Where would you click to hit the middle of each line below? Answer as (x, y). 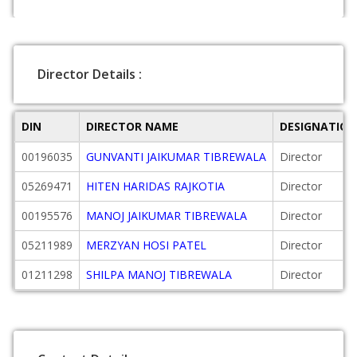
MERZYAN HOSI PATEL (146, 245)
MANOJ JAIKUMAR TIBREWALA (167, 216)
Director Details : (90, 74)
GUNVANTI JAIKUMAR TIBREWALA (176, 157)
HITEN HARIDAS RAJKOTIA (155, 186)
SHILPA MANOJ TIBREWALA (159, 275)
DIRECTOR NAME (132, 126)
